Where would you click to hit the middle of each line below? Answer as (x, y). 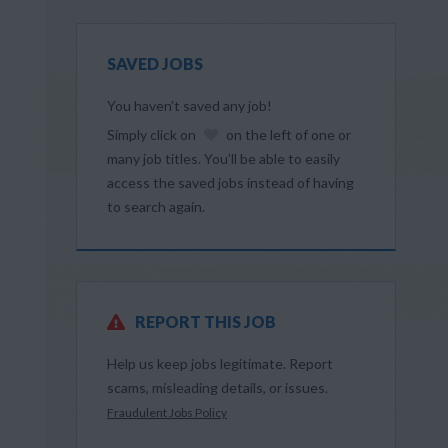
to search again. (156, 206)
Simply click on (153, 134)
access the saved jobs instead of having (230, 182)
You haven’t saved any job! (189, 105)
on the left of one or (287, 134)
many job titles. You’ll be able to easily (223, 158)
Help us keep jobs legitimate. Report (220, 363)
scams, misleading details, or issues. (217, 387)
